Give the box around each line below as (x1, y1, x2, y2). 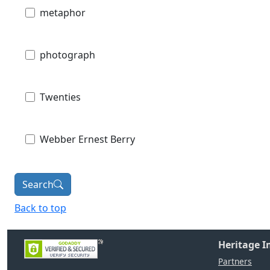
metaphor (40, 5, 86, 19)
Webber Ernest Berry (40, 132, 135, 146)
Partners (218, 255, 252, 267)
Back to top (14, 201, 66, 215)
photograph (40, 48, 95, 61)
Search (22, 177, 54, 191)
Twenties (40, 90, 81, 104)
